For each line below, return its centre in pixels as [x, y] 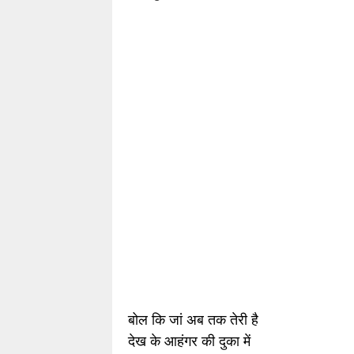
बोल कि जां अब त [172, 320]
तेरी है [242, 320]
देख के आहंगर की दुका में [189, 341]
